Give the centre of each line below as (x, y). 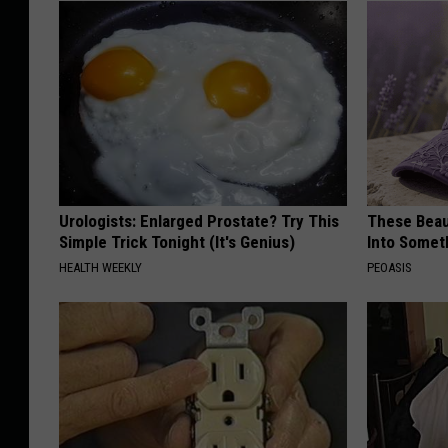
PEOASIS (390, 268)
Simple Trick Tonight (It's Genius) (177, 242)
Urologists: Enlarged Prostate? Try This (199, 221)
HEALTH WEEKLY (100, 268)
